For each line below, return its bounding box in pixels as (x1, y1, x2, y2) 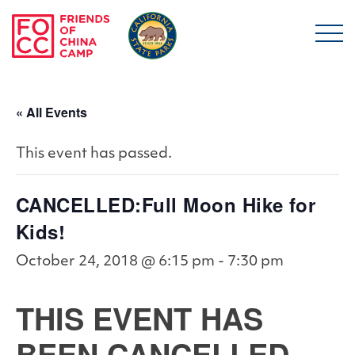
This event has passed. (16, 147, 172, 162)
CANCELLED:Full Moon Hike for (16, 191, 316, 218)
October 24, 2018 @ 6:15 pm (16, 254, 215, 269)
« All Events (16, 103, 87, 121)
